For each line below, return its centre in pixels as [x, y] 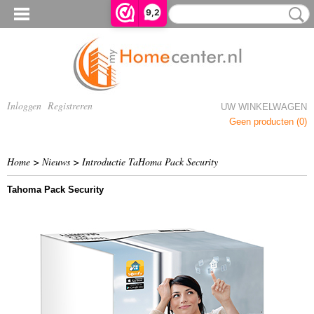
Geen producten [263, 122]
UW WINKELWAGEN [264, 107]
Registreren [70, 105]
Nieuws [56, 162]
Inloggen [24, 105]
